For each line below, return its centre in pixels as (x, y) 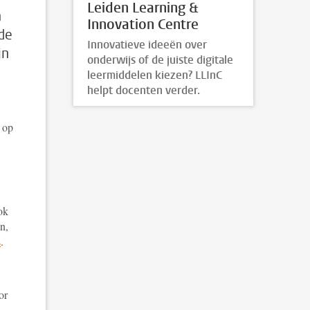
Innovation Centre (143, 25)
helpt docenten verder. (144, 90)
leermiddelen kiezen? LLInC (155, 75)
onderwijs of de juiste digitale (160, 60)
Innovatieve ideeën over (147, 44)
